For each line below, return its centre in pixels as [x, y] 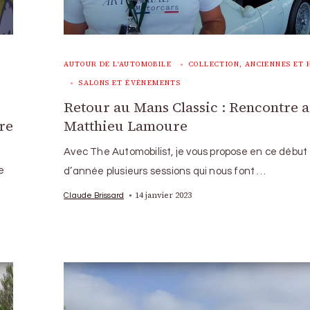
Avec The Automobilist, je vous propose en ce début [186, 152]
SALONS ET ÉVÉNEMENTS [130, 82]
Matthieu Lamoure [126, 126]
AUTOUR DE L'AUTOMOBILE [118, 64]
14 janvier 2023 [164, 195]
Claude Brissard [94, 195]
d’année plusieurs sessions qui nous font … [165, 171]
